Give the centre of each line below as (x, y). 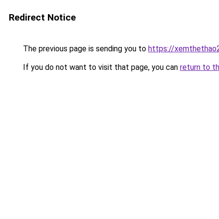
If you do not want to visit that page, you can (100, 67)
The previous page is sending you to (85, 49)
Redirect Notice (42, 17)
